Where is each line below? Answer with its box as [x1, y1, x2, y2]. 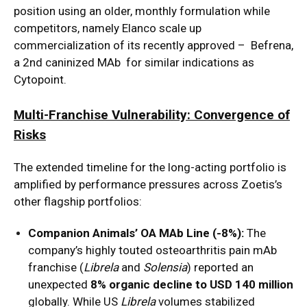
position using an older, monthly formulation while [14, 4, 270, 19]
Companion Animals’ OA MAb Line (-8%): [28, 226, 244, 241]
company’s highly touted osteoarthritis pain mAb [28, 243, 277, 258]
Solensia [143, 260, 187, 275]
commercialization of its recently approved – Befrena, [14, 38, 293, 53]
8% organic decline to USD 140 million [90, 278, 293, 292]
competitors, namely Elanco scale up [14, 21, 201, 36]
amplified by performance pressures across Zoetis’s [14, 177, 282, 192]
